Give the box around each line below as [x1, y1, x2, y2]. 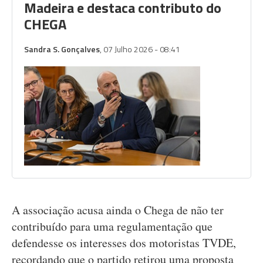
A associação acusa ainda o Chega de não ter [12, 202, 224, 218]
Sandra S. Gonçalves [24, 43, 100, 55]
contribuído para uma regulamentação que [12, 218, 213, 234]
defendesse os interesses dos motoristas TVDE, [12, 235, 236, 251]
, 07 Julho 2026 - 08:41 [100, 43, 180, 55]
